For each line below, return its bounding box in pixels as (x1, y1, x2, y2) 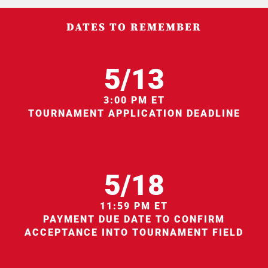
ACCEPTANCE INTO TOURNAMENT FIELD (25, 226, 243, 238)
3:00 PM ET (103, 94, 165, 106)
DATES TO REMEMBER (66, 20, 202, 34)
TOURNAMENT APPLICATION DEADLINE (28, 107, 240, 119)
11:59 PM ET (100, 200, 168, 212)
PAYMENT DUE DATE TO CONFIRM (43, 213, 225, 225)
